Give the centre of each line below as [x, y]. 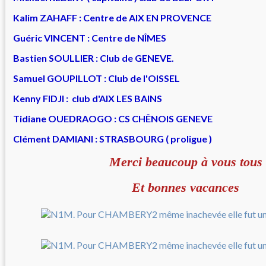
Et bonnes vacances [186, 188]
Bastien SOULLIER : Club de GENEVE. [94, 58]
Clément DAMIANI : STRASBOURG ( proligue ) [113, 139]
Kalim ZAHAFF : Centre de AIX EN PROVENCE [112, 18]
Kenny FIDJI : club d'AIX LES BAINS [88, 99]
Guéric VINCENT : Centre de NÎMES [90, 38]
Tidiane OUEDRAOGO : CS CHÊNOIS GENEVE [113, 119]
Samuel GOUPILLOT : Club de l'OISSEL [96, 78]
